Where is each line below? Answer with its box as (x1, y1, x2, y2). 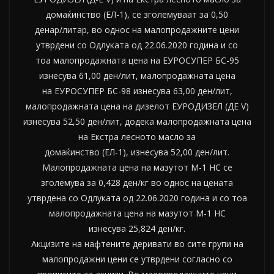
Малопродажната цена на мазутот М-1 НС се (42, 161, 232, 173)
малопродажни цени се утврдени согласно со (42, 253, 232, 265)
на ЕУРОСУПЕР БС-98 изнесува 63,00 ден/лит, (42, 84, 232, 97)
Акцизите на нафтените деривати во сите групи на (31, 237, 243, 250)
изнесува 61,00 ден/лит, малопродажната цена (39, 69, 235, 81)
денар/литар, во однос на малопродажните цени (35, 23, 239, 35)
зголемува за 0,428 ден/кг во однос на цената (41, 176, 233, 188)
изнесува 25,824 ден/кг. (89, 222, 185, 234)
